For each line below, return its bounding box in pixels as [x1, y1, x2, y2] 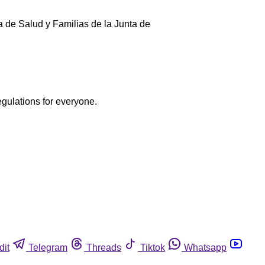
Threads [86, 243, 121, 253]
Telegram [28, 243, 67, 253]
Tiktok [140, 243, 165, 253]
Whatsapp [184, 243, 227, 253]
